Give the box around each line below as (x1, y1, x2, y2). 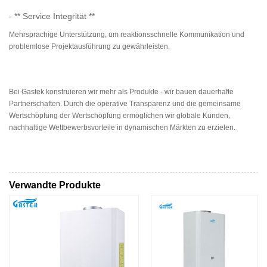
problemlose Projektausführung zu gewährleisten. (9, 42, 170, 51)
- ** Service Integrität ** (9, 11, 95, 21)
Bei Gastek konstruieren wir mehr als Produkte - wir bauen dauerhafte (9, 88, 234, 97)
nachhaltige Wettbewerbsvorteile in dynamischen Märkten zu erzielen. (9, 123, 235, 132)
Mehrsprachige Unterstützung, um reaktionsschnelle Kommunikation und (9, 30, 244, 39)
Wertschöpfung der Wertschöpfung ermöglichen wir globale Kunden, (9, 111, 230, 120)
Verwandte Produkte (9, 179, 101, 190)
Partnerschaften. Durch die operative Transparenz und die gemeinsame (9, 100, 241, 108)
